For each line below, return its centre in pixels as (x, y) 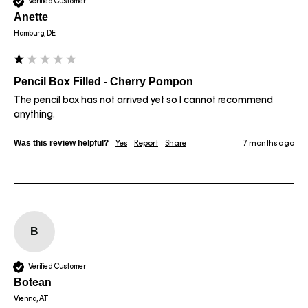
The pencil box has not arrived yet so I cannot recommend (143, 99)
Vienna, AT (31, 298)
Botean (33, 282)
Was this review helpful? (61, 143)
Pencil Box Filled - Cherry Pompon (103, 81)
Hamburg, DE (35, 33)
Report (146, 143)
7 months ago (268, 143)
